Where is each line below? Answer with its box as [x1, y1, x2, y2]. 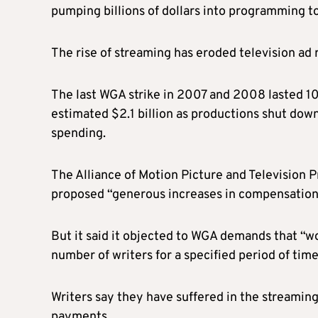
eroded [196, 45, 239, 62]
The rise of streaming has [51, 45, 196, 62]
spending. [51, 125, 106, 142]
